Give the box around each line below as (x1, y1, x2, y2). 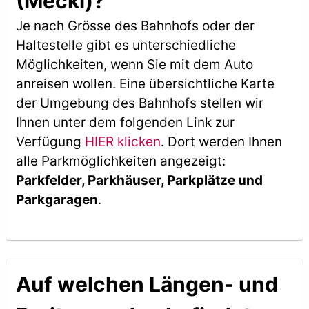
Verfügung (15, 134, 85, 150)
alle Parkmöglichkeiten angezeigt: (15, 153, 226, 169)
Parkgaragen (15, 192, 98, 208)
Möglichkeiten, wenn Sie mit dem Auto (15, 57, 253, 72)
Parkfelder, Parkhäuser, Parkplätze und (15, 172, 263, 188)
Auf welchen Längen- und (15, 272, 278, 297)
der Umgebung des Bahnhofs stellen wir (15, 95, 263, 111)
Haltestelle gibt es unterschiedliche (15, 37, 236, 53)
